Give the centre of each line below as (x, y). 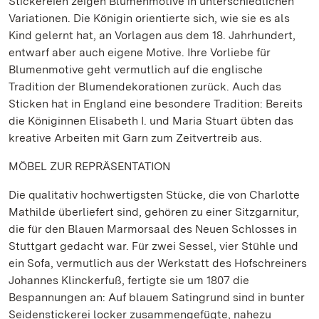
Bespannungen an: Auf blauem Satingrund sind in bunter (157, 297)
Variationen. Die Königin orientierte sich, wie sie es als (149, 18)
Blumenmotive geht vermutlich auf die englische (136, 69)
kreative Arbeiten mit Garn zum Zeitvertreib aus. (135, 138)
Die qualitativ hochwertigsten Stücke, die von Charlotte (154, 195)
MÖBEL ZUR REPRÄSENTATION (89, 166)
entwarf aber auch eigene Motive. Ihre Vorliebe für (140, 52)
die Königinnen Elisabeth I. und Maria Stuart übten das (151, 121)
